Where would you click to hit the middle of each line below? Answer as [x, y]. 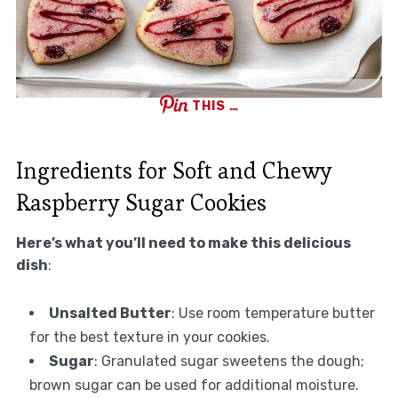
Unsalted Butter [110, 313]
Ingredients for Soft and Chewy [174, 170]
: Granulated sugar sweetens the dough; [229, 361]
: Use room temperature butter [273, 313]
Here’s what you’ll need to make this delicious [183, 243]
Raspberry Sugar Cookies [141, 202]
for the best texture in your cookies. [149, 337]
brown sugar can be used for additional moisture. [194, 385]
